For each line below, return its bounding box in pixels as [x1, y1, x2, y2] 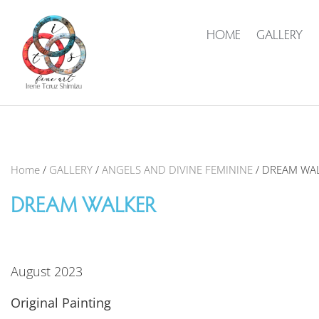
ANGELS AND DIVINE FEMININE [102, 162, 253, 177]
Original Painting [11, 294, 111, 312]
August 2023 [11, 263, 83, 280]
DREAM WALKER [11, 197, 156, 218]
